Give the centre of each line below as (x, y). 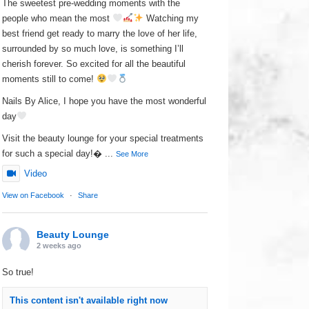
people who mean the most (58, 18)
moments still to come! (50, 79)
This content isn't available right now (89, 300)
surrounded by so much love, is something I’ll (93, 49)
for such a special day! (52, 153)
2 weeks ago (59, 246)
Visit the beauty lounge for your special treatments (103, 138)
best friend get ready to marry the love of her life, (100, 33)
